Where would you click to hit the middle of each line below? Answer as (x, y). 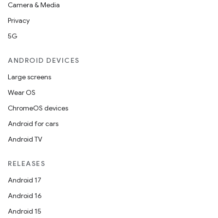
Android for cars (33, 124)
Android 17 (25, 180)
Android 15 (25, 211)
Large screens (29, 77)
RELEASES (27, 163)
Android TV (25, 139)
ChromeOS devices (38, 108)
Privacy (19, 20)
